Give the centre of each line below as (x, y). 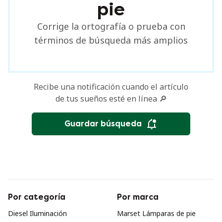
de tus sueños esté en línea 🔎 (111, 99)
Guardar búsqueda (103, 124)
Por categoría (37, 197)
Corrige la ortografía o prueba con (111, 26)
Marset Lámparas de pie (156, 213)
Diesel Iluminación (37, 213)
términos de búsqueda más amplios (111, 40)
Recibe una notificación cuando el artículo (111, 87)
